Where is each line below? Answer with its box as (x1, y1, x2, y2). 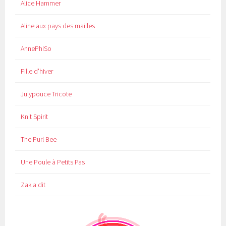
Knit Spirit (20, 112, 48, 122)
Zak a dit (20, 180, 45, 190)
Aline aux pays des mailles (20, 21, 95, 31)
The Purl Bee (20, 135, 56, 144)
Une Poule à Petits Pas (20, 157, 85, 167)
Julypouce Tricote (20, 89, 72, 99)
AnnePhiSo (20, 44, 51, 53)
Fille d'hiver (20, 67, 53, 76)
